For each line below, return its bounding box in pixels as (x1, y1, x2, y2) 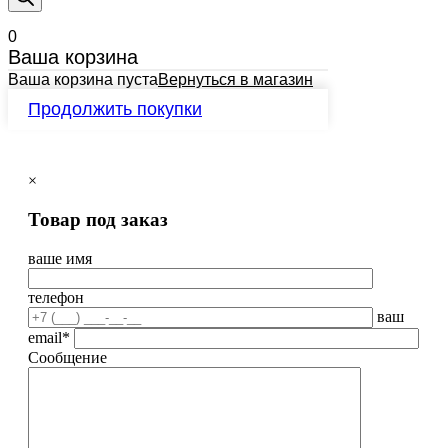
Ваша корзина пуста (8, 71, 158, 89)
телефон (28, 288, 84, 306)
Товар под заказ (28, 209, 168, 231)
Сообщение (28, 348, 107, 366)
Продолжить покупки (28, 99, 202, 120)
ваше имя (28, 249, 92, 267)
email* (28, 328, 70, 346)
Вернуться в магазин (158, 71, 313, 89)
